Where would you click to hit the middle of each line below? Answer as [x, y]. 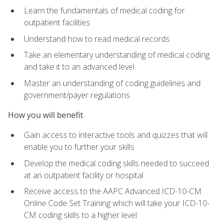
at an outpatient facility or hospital [84, 175]
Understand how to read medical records [97, 39]
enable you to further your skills [79, 147]
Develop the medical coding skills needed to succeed [116, 163]
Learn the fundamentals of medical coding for [104, 10]
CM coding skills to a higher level [80, 215]
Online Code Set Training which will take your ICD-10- [117, 203]
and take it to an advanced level [79, 67]
